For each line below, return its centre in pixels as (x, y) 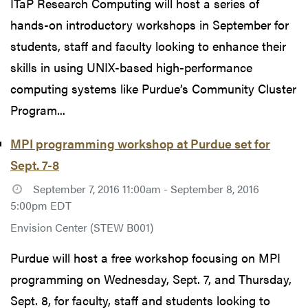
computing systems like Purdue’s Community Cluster (153, 88)
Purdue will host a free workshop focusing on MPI (145, 257)
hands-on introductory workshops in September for (150, 24)
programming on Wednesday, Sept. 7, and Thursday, (151, 278)
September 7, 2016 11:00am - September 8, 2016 (146, 188)
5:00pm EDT (41, 205)
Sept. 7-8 (35, 164)
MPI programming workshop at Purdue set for (140, 143)
